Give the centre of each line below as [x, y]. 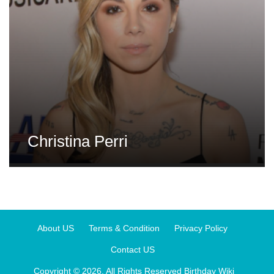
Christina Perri [78, 142]
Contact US [132, 250]
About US [56, 228]
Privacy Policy [201, 228]
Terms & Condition [124, 228]
